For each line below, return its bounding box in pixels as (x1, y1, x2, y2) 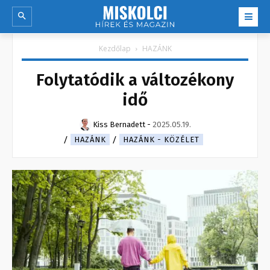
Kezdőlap (98, 43, 131, 54)
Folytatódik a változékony (36, 70, 234, 90)
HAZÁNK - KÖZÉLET (123, 135, 199, 145)
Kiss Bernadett (92, 120, 145, 130)
